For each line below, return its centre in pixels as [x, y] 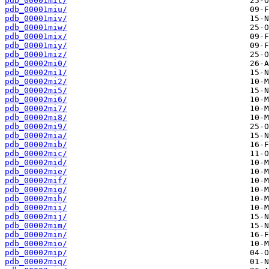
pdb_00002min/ [36, 235]
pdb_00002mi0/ [36, 64]
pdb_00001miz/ [36, 55]
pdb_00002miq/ [36, 262]
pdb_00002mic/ [36, 154]
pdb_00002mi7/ [36, 109]
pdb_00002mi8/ [36, 118]
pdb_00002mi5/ [36, 91]
